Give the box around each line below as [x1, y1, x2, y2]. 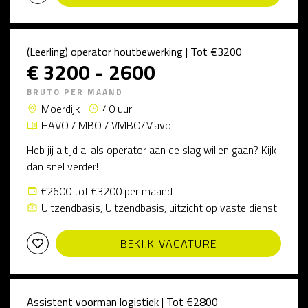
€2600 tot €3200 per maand [41, 183, 173, 199]
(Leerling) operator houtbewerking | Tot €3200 [27, 43, 242, 60]
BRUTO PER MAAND [27, 85, 123, 98]
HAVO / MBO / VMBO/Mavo [41, 117, 171, 133]
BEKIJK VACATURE [120, 235, 217, 252]
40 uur [102, 100, 132, 117]
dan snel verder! [27, 158, 98, 175]
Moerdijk [41, 100, 80, 117]
